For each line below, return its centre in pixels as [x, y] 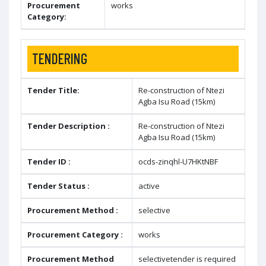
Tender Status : [58, 186]
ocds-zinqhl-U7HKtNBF [178, 161]
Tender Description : [69, 126]
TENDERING [60, 58]
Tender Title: [53, 90]
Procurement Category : [75, 235]
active [149, 186]
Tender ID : [49, 161]
